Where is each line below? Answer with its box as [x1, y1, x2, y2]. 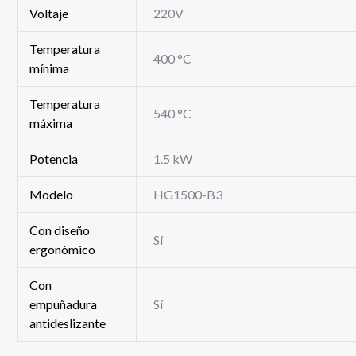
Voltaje [29, 5, 69, 21]
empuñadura [29, 296, 98, 311]
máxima [29, 114, 73, 130]
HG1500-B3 [153, 186, 223, 202]
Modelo [29, 186, 74, 202]
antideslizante [29, 315, 106, 331]
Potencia [29, 150, 79, 166]
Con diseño [29, 222, 91, 238]
